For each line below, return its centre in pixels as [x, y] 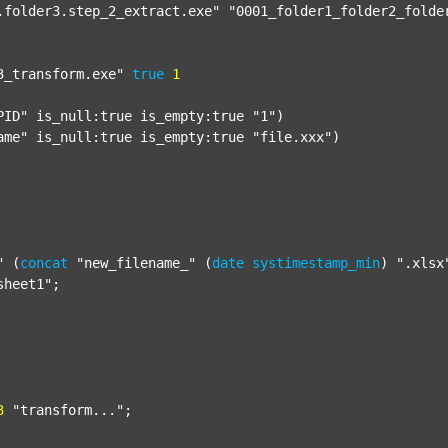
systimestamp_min [316, 263]
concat [44, 263]
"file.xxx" [292, 137]
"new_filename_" [136, 263]
